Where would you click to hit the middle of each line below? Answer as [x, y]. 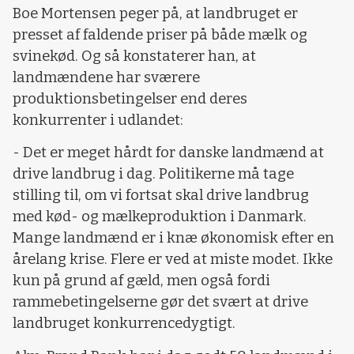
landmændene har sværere [106, 77]
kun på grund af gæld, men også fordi [141, 281]
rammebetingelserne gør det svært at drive [160, 302]
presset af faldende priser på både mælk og [160, 34]
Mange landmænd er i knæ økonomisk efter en [173, 238]
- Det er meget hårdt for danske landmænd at [168, 153]
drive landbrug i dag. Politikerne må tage [153, 174]
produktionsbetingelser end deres [130, 98]
